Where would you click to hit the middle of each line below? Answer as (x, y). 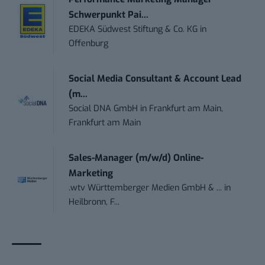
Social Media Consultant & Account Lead (155, 78)
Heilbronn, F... (94, 202)
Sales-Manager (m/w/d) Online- (136, 158)
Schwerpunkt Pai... (109, 14)
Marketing (91, 173)
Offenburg (89, 43)
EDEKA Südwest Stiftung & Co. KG (133, 29)
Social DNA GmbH (104, 108)
